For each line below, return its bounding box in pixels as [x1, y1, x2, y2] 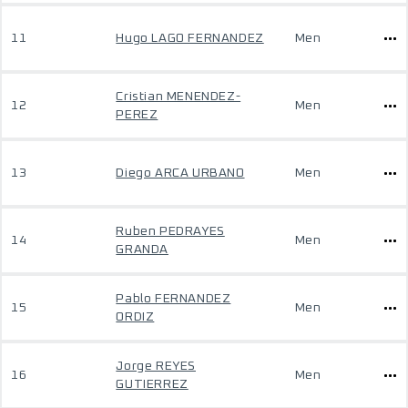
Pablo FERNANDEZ [116, 292, 231, 305]
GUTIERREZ [116, 378, 189, 391]
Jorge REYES [116, 360, 196, 372]
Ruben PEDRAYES [116, 225, 225, 238]
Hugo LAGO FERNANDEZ [116, 32, 264, 45]
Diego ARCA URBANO [116, 167, 245, 179]
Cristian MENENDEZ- [116, 90, 241, 103]
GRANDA [116, 243, 168, 256]
